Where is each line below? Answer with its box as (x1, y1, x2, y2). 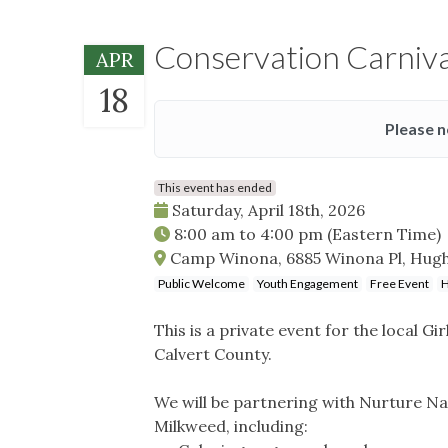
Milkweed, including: (154, 415, 308, 436)
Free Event (370, 275, 429, 291)
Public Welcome (158, 275, 245, 291)
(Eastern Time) (327, 223, 441, 244)
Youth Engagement (257, 275, 358, 291)
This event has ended (158, 179, 272, 195)
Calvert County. (154, 343, 272, 364)
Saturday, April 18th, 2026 (168, 199, 365, 220)
